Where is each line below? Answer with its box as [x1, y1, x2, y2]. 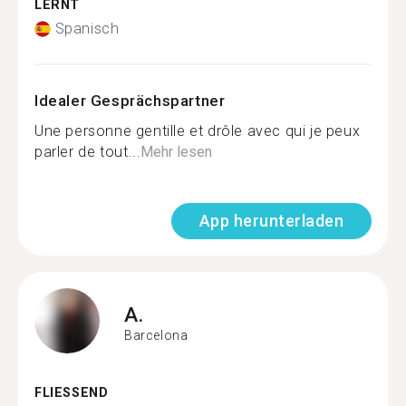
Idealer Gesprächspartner [34, 92, 226, 110]
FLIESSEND [34, 385, 99, 401]
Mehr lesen [140, 143, 213, 160]
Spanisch [54, 20, 120, 37]
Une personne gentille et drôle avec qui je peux [34, 122, 361, 140]
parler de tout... [34, 143, 141, 160]
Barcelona [124, 327, 188, 343]
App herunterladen [198, 211, 343, 230]
